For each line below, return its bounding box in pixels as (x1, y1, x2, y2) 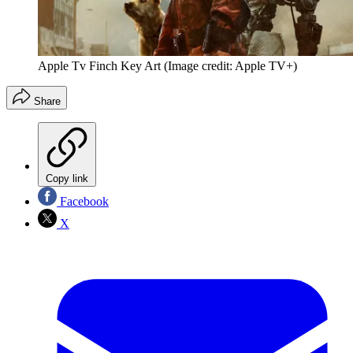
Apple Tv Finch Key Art (38, 59, 161, 73)
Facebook (57, 195, 109, 209)
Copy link (46, 173, 88, 185)
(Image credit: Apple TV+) (164, 59, 297, 73)
